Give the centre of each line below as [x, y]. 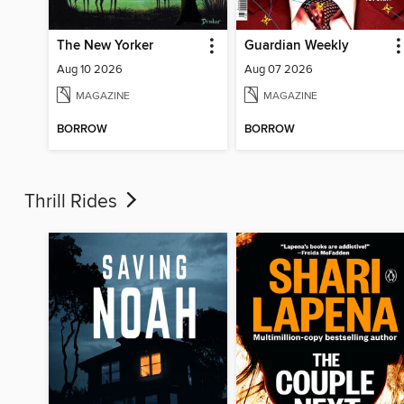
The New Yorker [106, 46]
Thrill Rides [73, 202]
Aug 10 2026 [90, 70]
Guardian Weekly [296, 46]
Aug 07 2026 [278, 70]
